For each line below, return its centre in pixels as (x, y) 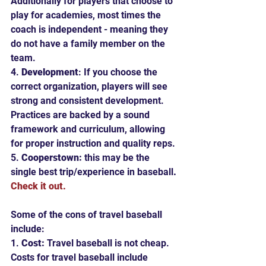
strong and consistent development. (90, 100)
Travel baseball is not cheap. (110, 243)
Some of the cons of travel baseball (88, 214)
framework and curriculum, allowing (89, 129)
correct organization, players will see (90, 86)
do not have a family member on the (89, 43)
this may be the (118, 157)
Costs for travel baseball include (80, 257)
